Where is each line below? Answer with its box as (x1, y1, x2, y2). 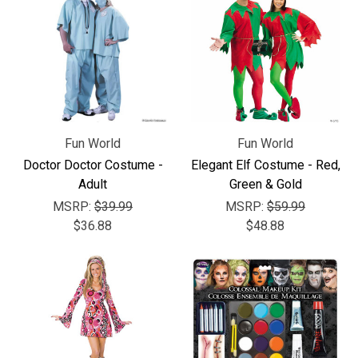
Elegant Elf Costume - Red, (190, 157, 340, 173)
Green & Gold (229, 177, 302, 192)
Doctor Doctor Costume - (22, 157, 163, 173)
